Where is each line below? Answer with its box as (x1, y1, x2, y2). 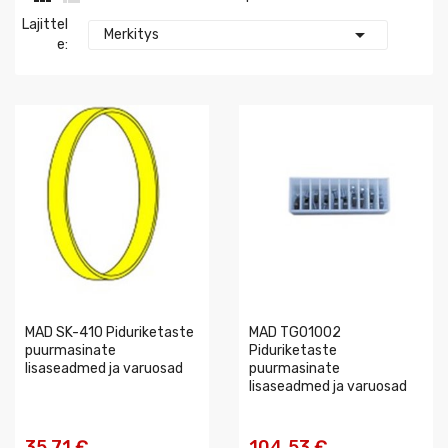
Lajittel (21, 16, 68, 33)
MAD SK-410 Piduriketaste (25, 324, 194, 341)
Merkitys (103, 26, 159, 43)
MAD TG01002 (249, 324, 341, 341)
